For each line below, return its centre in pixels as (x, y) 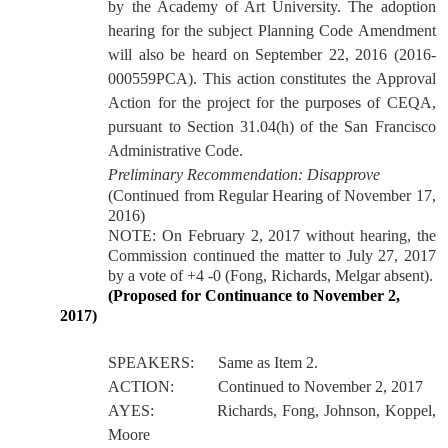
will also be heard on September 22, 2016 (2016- (272, 54)
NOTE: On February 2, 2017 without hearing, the (272, 235)
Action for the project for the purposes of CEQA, (272, 102)
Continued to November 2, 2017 (321, 386)
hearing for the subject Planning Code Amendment (272, 30)
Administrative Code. (176, 150)
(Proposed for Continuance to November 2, (254, 295)
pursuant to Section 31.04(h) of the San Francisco (272, 126)
